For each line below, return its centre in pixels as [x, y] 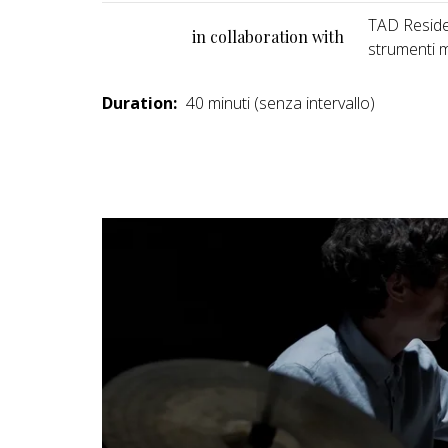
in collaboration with [268, 36]
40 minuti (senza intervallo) [278, 102]
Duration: [139, 102]
